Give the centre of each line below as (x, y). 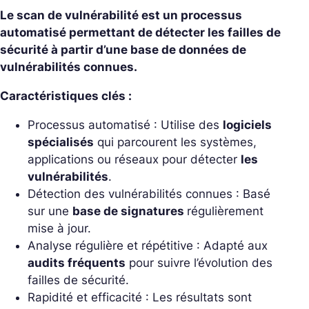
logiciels (247, 124)
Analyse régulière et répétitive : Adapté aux (148, 245)
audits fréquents (77, 262)
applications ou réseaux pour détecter (134, 159)
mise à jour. (59, 228)
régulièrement (225, 211)
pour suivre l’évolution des (199, 262)
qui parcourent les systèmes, (175, 142)
